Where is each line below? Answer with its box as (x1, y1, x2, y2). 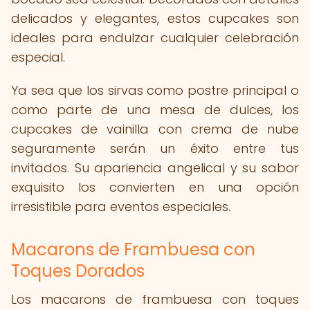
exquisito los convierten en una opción (11, 179, 299, 196)
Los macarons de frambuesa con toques (11, 291, 299, 308)
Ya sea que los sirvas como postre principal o (11, 82, 299, 99)
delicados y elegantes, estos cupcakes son (11, 10, 299, 27)
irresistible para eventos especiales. (11, 198, 230, 215)
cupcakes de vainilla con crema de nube (11, 120, 299, 138)
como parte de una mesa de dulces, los (11, 101, 299, 118)
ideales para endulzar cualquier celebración (11, 29, 299, 46)
